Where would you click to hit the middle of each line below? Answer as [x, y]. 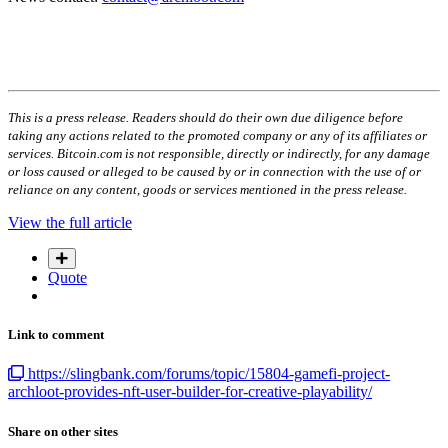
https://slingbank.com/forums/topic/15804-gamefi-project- [207, 374]
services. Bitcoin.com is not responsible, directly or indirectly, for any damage [219, 154]
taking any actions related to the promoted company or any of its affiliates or [217, 136]
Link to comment [56, 335]
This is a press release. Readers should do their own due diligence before [205, 118]
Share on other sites [63, 431]
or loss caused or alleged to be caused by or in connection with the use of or [214, 172]
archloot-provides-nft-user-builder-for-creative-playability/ [190, 392]
